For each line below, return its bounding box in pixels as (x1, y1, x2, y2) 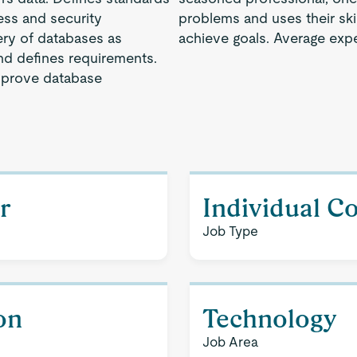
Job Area (202, 334, 258, 350)
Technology (202, 304, 337, 333)
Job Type (202, 223, 258, 239)
